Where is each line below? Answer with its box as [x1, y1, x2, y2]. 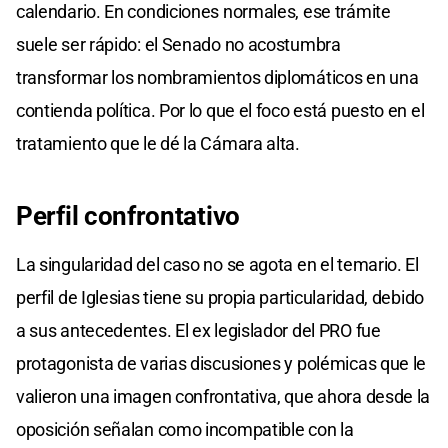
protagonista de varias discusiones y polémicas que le [16, 353, 427, 375]
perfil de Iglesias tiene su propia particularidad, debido [16, 287, 424, 309]
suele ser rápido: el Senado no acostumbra [16, 34, 341, 56]
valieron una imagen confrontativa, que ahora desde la [16, 386, 431, 408]
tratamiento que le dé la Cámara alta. [16, 133, 300, 155]
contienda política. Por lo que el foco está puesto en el [16, 100, 425, 122]
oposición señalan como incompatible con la [16, 419, 354, 441]
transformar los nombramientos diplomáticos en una [16, 67, 419, 89]
